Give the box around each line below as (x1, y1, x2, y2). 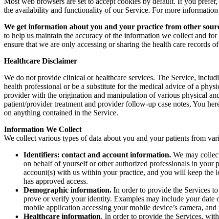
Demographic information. (23, 186, 111, 194)
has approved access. (23, 177, 88, 185)
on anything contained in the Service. (4, 109, 118, 117)
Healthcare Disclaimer (4, 57, 77, 65)
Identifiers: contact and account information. (23, 151, 171, 159)
